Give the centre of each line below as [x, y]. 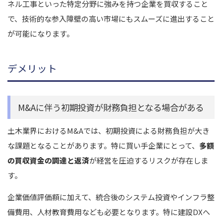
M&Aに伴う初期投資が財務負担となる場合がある [111, 107]
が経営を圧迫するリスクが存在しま [149, 160]
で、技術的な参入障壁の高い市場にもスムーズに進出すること [111, 18]
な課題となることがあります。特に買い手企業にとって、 [103, 145]
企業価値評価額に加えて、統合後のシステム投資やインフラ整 [111, 197]
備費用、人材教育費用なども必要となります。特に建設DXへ [109, 212]
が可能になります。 [41, 33]
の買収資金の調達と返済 [48, 160]
